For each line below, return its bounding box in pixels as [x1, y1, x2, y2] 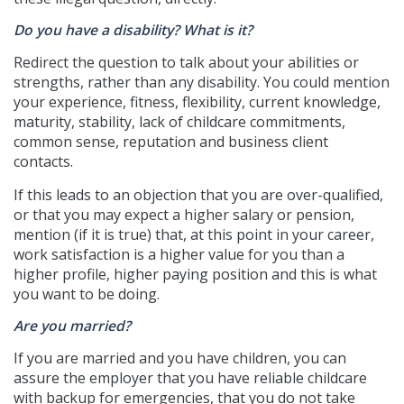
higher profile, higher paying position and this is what [14, 263, 377, 284]
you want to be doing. [14, 283, 160, 304]
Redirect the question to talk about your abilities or [14, 51, 359, 72]
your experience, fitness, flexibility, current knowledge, [14, 91, 381, 112]
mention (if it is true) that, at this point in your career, [14, 224, 374, 244]
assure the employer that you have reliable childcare [14, 367, 367, 388]
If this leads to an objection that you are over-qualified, [14, 184, 383, 205]
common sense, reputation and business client [14, 131, 328, 151]
